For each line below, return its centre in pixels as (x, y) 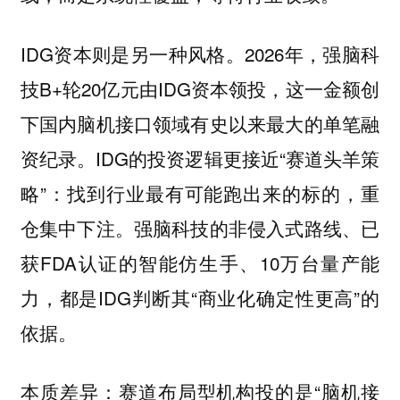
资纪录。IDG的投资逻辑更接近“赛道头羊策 (200, 158)
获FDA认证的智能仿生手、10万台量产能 (200, 262)
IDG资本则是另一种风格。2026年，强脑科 (200, 53)
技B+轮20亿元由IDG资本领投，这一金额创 (200, 88)
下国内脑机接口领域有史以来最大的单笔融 (200, 123)
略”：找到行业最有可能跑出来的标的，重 (200, 192)
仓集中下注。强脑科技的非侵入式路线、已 (200, 227)
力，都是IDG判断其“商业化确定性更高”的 (200, 297)
